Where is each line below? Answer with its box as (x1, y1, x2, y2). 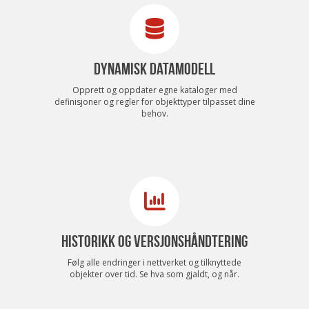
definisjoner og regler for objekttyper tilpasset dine (54, 95, 255, 108)
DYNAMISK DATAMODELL (94, 59, 215, 78)
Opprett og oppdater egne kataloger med (72, 83, 237, 96)
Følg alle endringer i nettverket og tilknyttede (68, 256, 241, 268)
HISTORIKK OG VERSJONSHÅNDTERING (61, 232, 248, 250)
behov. (141, 107, 168, 119)
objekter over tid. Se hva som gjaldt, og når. (70, 268, 239, 280)
